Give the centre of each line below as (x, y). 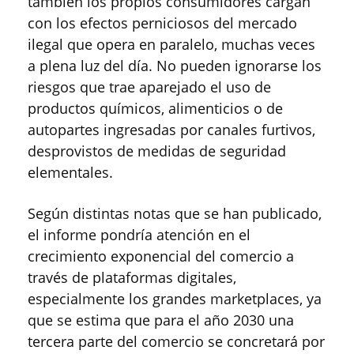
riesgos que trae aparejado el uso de (149, 87)
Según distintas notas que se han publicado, (175, 214)
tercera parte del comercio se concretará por (176, 342)
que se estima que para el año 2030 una (161, 320)
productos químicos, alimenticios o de (155, 109)
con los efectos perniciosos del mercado (162, 23)
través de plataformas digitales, (132, 278)
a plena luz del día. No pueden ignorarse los (175, 66)
